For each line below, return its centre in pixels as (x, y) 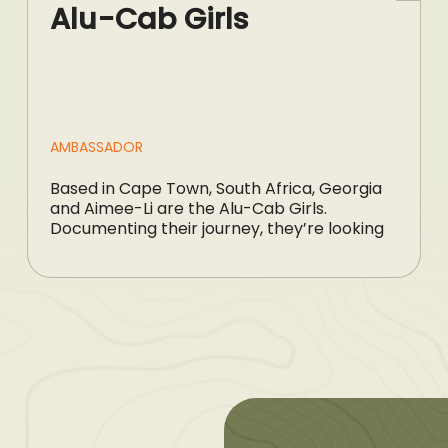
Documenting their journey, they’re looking (216, 228)
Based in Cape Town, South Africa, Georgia (215, 188)
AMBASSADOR (96, 146)
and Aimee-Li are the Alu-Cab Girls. (188, 208)
